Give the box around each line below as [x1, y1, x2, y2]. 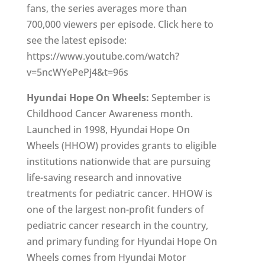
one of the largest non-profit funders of [26, 202, 204, 216]
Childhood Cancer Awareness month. [26, 106, 193, 120]
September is [151, 91, 211, 104]
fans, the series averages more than [26, 1, 187, 15]
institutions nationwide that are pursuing [26, 154, 211, 168]
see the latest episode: [26, 33, 127, 47]
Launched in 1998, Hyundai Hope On [26, 122, 190, 136]
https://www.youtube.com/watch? [26, 49, 179, 63]
